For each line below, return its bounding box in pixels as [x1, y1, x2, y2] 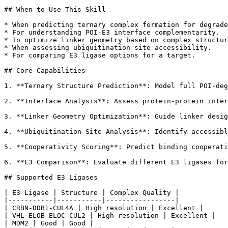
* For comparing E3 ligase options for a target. [4, 51, 195, 60]
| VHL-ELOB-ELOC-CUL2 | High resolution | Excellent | [4, 212, 216, 220]
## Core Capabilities [4, 67, 85, 75]
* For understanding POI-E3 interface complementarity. [4, 28, 220, 37]
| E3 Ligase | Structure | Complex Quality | [4, 189, 179, 197]
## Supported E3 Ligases [4, 174, 98, 182]
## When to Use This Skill [4, 6, 106, 14]
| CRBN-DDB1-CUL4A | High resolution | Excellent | [4, 204, 204, 212]
